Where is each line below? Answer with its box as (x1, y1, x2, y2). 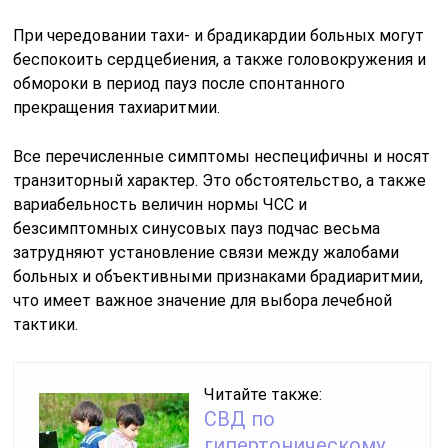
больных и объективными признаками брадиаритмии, (13, 266, 424, 286)
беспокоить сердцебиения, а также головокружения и (13, 49, 427, 69)
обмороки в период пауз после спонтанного (13, 73, 346, 93)
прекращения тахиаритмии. (13, 97, 221, 117)
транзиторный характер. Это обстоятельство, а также (13, 170, 427, 190)
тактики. (13, 314, 79, 334)
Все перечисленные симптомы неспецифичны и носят (13, 146, 431, 166)
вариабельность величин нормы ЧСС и (13, 194, 308, 214)
